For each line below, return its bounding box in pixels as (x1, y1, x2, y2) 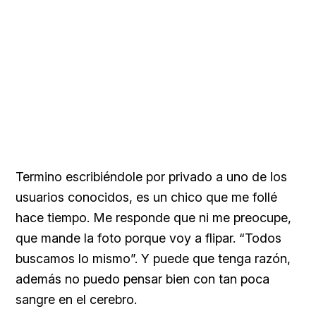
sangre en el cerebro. (16, 291, 137, 307)
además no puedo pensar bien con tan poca (16, 271, 269, 286)
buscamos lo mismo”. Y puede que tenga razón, (16, 250, 291, 266)
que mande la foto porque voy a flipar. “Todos (16, 230, 281, 245)
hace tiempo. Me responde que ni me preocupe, (16, 209, 291, 225)
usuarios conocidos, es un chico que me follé (16, 189, 277, 205)
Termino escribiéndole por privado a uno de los (16, 169, 287, 184)
